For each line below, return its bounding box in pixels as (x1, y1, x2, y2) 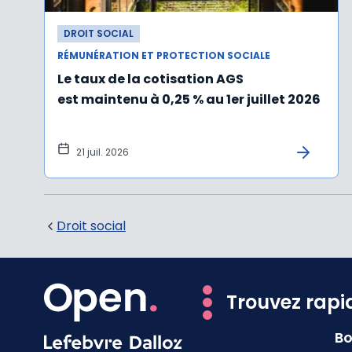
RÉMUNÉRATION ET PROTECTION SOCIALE (57, 49, 270, 63)
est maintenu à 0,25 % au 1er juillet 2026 (57, 90, 321, 109)
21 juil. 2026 (76, 145, 129, 159)
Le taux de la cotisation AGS (57, 70, 244, 89)
